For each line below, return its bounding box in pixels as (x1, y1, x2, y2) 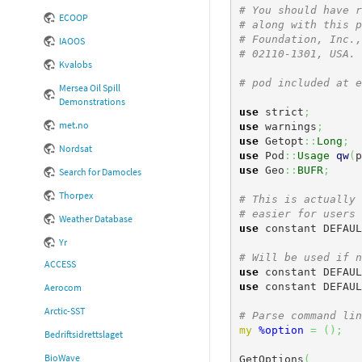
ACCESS (44, 258, 76, 271)
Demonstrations (59, 95, 125, 108)
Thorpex (59, 189, 93, 202)
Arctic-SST (44, 305, 85, 318)
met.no (59, 119, 89, 132)
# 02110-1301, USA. (238, 47, 356, 60)
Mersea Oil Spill (59, 82, 120, 95)
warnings (258, 120, 317, 133)
